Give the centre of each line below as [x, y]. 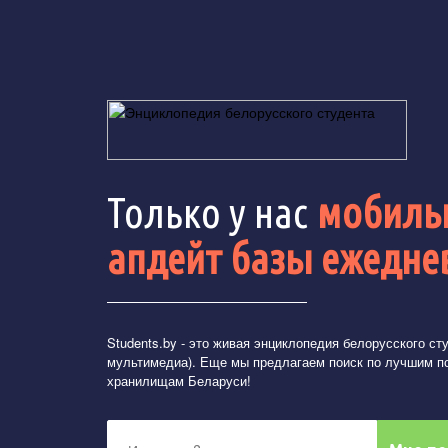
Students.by [142, 342]
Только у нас [211, 212]
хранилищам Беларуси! [179, 380]
